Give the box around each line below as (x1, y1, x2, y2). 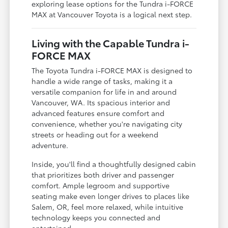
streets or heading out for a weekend (32, 129, 159, 140)
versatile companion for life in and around (32, 87, 177, 97)
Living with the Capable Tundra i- (32, 36, 190, 50)
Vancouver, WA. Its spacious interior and (32, 97, 170, 108)
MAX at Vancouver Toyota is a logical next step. (32, 9, 192, 20)
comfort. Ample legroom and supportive (32, 180, 170, 191)
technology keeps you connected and (32, 212, 161, 223)
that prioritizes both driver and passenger (32, 169, 175, 180)
